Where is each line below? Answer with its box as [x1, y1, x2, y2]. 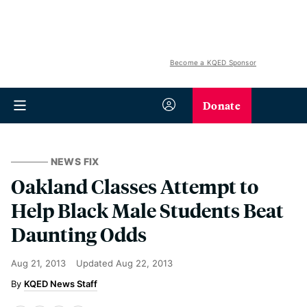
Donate [203, 97, 241, 113]
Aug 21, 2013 [11, 258, 66, 269]
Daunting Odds [11, 221, 147, 247]
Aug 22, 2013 [116, 258, 173, 269]
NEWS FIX [50, 156, 99, 167]
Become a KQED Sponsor [169, 58, 256, 66]
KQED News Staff [24, 278, 97, 289]
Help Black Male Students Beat [11, 197, 284, 223]
